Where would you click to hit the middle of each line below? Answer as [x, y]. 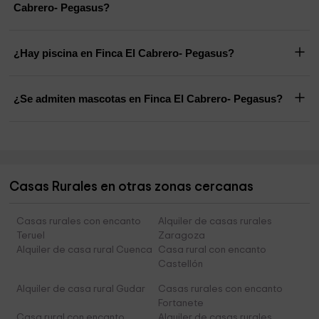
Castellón [180, 265]
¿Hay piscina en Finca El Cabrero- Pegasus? [124, 53]
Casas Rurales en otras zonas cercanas [132, 187]
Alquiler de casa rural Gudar [81, 289]
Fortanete [181, 304]
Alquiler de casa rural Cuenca [85, 250]
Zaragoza [181, 236]
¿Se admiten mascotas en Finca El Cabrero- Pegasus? [148, 99]
